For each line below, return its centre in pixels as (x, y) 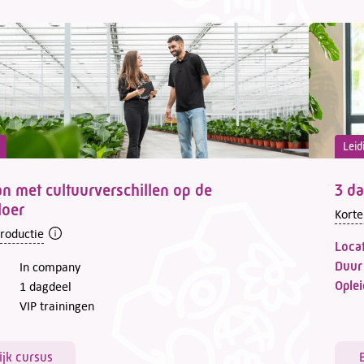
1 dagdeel (45, 286)
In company (50, 266)
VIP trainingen (57, 305)
